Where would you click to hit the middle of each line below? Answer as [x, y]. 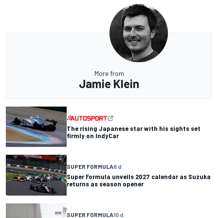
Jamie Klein [109, 84]
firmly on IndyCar [93, 135]
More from [109, 73]
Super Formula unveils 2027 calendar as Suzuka [139, 176]
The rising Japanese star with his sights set [134, 128]
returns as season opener [105, 183]
